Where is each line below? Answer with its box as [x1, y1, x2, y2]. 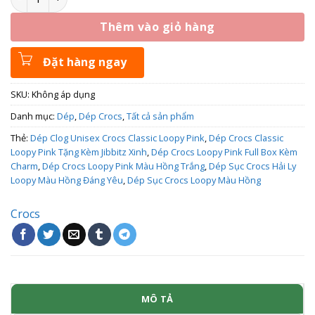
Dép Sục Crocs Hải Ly [209, 159, 296, 172]
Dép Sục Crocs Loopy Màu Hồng [127, 173, 261, 186]
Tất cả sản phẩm [127, 109, 194, 122]
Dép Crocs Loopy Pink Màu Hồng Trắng [42, 159, 205, 172]
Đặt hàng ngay [42, 53, 127, 70]
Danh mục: [11, 109, 57, 122]
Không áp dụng [32, 87, 95, 101]
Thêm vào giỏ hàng [100, 19, 215, 35]
